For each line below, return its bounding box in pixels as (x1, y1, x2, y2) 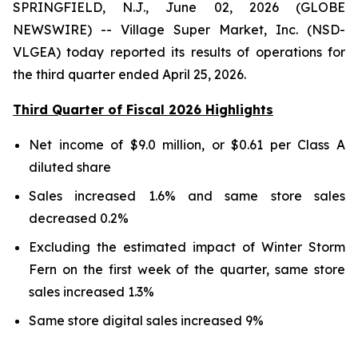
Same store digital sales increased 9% (29, 312, 264, 328)
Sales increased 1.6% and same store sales (29, 188, 345, 204)
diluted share (29, 159, 111, 175)
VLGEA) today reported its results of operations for (13, 44, 345, 60)
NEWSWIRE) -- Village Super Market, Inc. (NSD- (13, 22, 345, 38)
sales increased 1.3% (29, 284, 154, 300)
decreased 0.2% (29, 210, 129, 226)
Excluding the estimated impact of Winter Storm (29, 239, 345, 255)
